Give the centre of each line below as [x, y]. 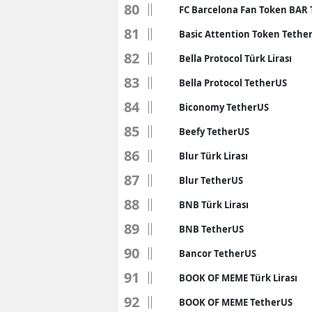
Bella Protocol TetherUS [233, 83]
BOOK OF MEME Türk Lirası [238, 278]
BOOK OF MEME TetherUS [236, 303]
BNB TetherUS [211, 229]
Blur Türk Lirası [213, 156]
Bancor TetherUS [218, 254]
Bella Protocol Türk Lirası [235, 59]
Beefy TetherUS [214, 132]
